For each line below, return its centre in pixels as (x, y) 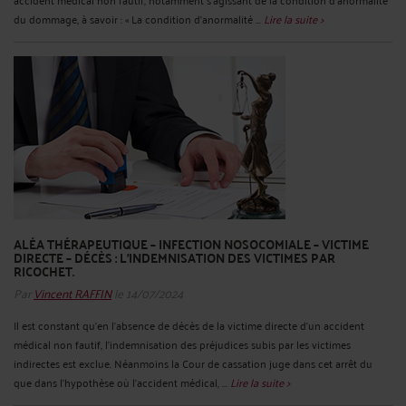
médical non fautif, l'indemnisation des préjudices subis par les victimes (182, 344)
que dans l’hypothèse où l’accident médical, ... (122, 382)
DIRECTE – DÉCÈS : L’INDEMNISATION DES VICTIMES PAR (174, 258)
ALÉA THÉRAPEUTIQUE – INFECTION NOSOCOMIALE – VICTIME (191, 244)
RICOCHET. (44, 271)
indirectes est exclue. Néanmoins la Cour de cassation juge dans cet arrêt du (193, 363)
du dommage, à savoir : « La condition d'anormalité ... (139, 19)
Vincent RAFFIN (72, 293)
